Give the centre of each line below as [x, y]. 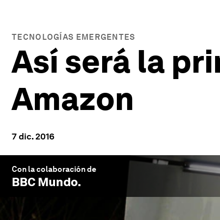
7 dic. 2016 [33, 136]
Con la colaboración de [54, 169]
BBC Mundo [45, 182]
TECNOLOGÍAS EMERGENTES [74, 37]
